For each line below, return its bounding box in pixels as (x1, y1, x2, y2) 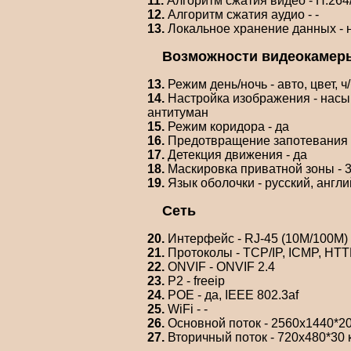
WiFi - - (165, 302, 208, 317)
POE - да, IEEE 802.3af (165, 288, 299, 302)
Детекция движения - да (165, 148, 307, 162)
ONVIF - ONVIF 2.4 (165, 260, 275, 274)
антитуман (147, 106, 208, 120)
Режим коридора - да (165, 120, 289, 134)
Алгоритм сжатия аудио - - (165, 8, 319, 22)
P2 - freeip (165, 274, 225, 288)
